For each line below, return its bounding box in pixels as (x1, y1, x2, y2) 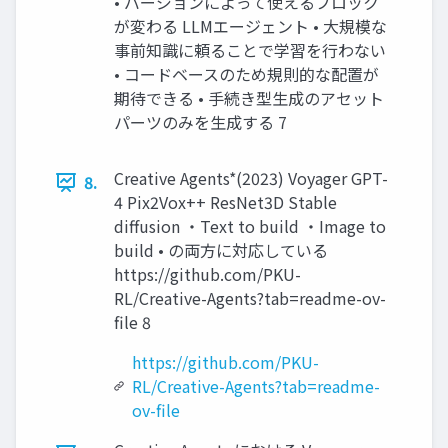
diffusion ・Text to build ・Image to (114, 214, 386, 239)
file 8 (114, 310, 151, 335)
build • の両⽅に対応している (114, 238, 328, 263)
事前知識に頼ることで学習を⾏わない (114, 38, 386, 63)
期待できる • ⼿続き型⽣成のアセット (114, 86, 384, 111)
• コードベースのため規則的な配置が (114, 62, 379, 87)
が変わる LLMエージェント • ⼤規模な (114, 14, 387, 39)
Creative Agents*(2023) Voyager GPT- (114, 166, 388, 191)
